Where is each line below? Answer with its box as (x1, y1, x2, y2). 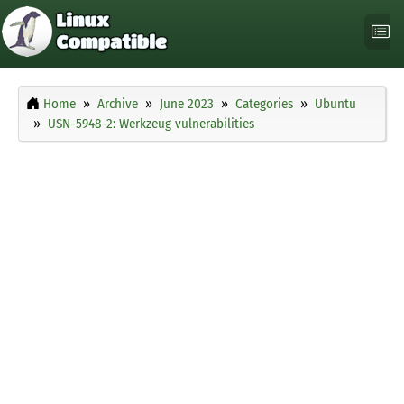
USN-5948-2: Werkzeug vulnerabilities (48, 115, 254, 133)
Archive (97, 96, 138, 113)
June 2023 (160, 96, 214, 113)
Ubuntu (315, 96, 356, 113)
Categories (235, 96, 293, 113)
